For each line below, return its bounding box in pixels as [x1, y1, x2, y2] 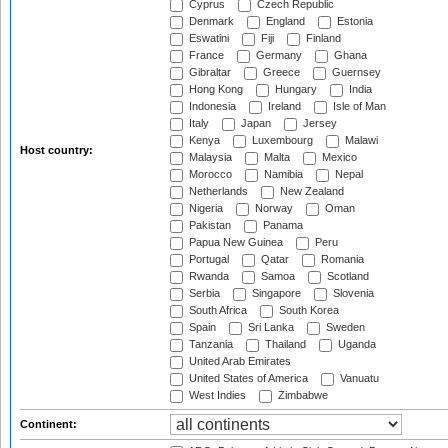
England [263, 15, 305, 28]
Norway [252, 202, 293, 215]
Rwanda [186, 270, 229, 283]
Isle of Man [330, 100, 386, 113]
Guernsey [329, 66, 381, 79]
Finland [303, 32, 341, 45]
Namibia [261, 168, 303, 181]
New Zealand [277, 185, 344, 198]
